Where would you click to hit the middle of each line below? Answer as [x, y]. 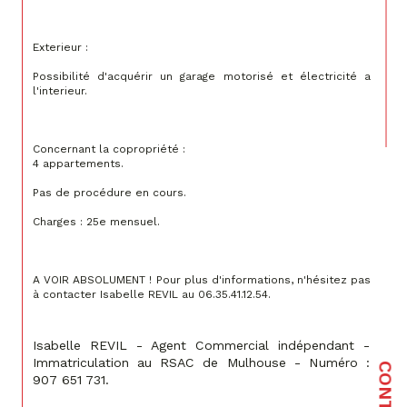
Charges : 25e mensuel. [96, 222]
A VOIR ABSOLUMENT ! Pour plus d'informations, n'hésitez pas [203, 280]
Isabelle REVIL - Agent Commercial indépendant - [203, 346]
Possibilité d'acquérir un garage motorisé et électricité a [203, 77]
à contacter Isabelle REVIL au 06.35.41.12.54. [152, 295]
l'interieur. [60, 91]
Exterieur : [60, 48]
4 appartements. [78, 164]
